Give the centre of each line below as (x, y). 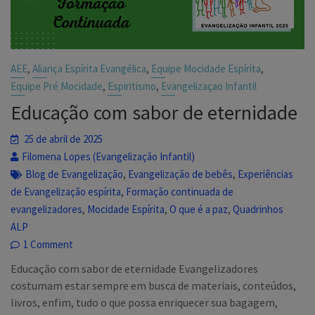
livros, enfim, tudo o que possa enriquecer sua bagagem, (144, 302)
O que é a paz (199, 209)
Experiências (266, 174)
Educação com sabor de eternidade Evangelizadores (135, 268)
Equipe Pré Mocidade (57, 86)
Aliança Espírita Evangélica (90, 68)
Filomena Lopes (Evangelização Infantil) (109, 156)
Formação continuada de (180, 191)
